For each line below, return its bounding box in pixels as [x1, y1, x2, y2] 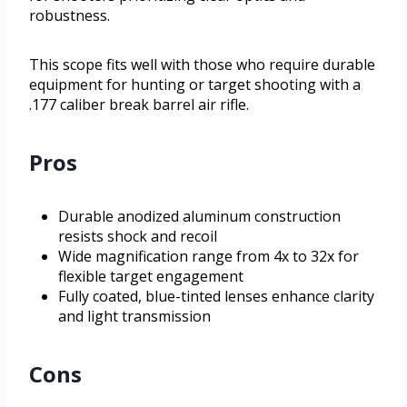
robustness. [29, 5, 110, 25]
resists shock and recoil [58, 225, 217, 246]
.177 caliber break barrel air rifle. [29, 94, 249, 114]
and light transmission [58, 305, 211, 326]
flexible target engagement [58, 265, 243, 286]
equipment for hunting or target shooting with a [29, 74, 361, 94]
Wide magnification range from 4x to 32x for [58, 245, 359, 266]
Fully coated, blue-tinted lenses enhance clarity [58, 285, 374, 306]
